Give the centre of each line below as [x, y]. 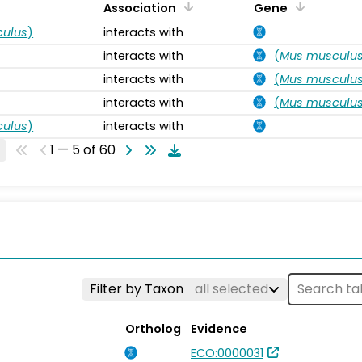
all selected [232, 288]
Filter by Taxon [138, 288]
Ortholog [153, 328]
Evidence [219, 328]
